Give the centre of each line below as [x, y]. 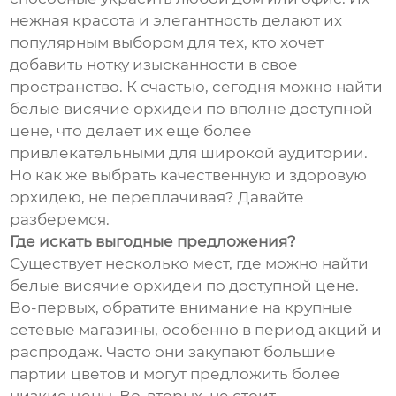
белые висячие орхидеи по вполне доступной [192, 109]
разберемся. [60, 220]
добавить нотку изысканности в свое [154, 65]
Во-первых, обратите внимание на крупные [182, 308]
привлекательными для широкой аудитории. [189, 153]
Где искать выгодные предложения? [153, 242]
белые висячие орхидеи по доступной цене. [185, 286]
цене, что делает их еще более [131, 131]
